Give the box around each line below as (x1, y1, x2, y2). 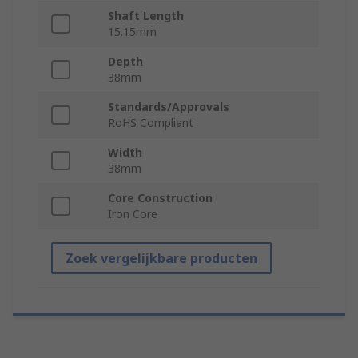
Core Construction (108, 190, 213, 206)
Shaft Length (108, 8, 184, 24)
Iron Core (108, 206, 157, 222)
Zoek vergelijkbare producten (66, 249, 257, 268)
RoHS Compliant (108, 115, 193, 131)
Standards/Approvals (108, 99, 229, 115)
